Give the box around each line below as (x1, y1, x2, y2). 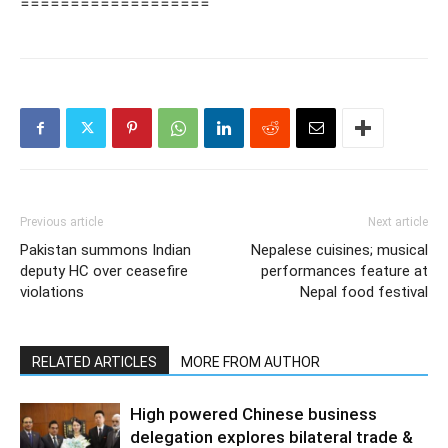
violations (20, 283, 84, 301)
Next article (368, 215, 428, 229)
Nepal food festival (300, 283, 428, 301)
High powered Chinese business (130, 404, 377, 424)
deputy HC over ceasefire (20, 262, 188, 280)
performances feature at (261, 262, 428, 280)
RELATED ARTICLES (32, 354, 157, 370)
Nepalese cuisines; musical (251, 241, 428, 259)
